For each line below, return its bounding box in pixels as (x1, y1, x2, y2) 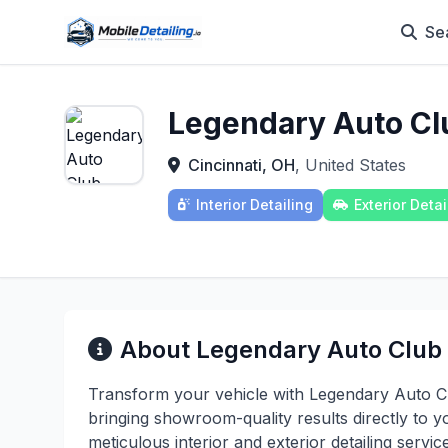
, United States (295, 155, 406, 175)
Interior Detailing (196, 196, 313, 213)
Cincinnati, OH (188, 155, 295, 175)
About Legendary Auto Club (120, 335, 442, 364)
